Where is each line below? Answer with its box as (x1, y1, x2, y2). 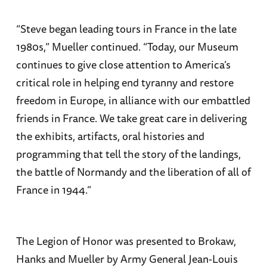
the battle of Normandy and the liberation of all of (15, 163, 251, 181)
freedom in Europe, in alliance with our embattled (15, 92, 250, 109)
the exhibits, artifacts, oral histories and (15, 128, 204, 145)
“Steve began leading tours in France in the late (15, 20, 237, 38)
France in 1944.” (15, 181, 91, 198)
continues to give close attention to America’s (15, 56, 231, 73)
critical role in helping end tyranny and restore (15, 74, 234, 91)
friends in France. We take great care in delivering (15, 110, 247, 127)
